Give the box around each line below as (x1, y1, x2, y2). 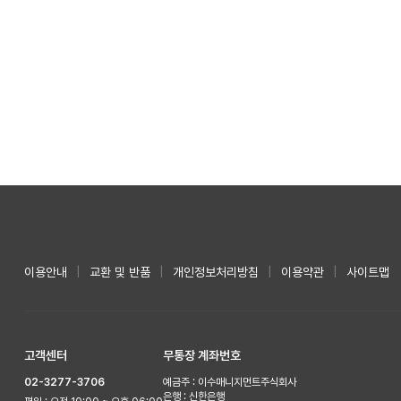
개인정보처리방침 (172, 265, 259, 280)
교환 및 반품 (89, 265, 150, 280)
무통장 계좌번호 (162, 347, 241, 363)
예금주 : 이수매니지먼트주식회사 (162, 375, 296, 388)
